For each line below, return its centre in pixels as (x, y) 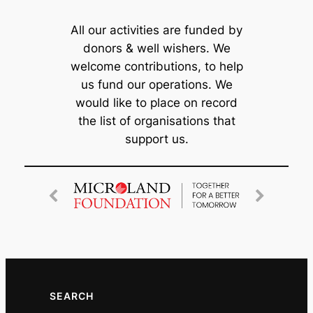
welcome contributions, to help (156, 67)
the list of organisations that (156, 121)
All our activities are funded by (156, 30)
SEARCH (71, 296)
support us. (156, 139)
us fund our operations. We (156, 85)
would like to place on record (156, 103)
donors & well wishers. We (156, 49)
